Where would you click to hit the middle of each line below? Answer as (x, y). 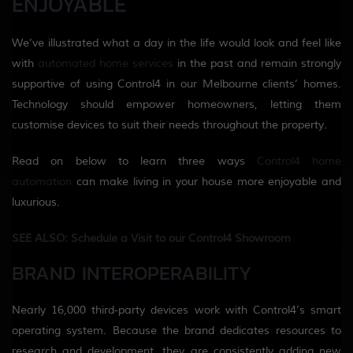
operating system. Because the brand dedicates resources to (176, 331)
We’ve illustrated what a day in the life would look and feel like (176, 43)
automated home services (106, 63)
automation (42, 182)
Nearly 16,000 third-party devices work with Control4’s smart (176, 310)
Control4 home (299, 161)
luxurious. (36, 202)
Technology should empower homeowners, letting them (176, 104)
